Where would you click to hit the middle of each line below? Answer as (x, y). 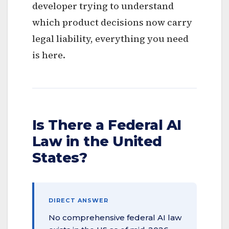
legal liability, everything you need (110, 38)
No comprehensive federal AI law (115, 217)
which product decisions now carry (112, 22)
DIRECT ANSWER (79, 200)
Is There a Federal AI (107, 125)
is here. (49, 55)
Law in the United (97, 141)
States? (60, 157)
